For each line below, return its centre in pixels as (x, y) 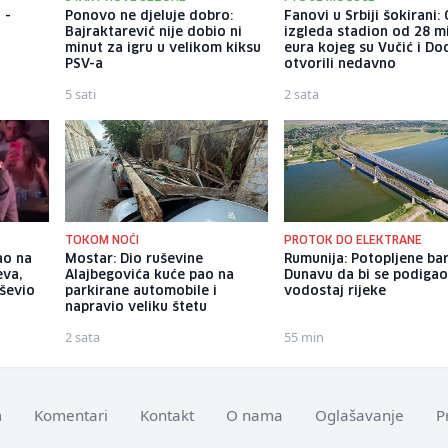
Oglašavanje (359, 415)
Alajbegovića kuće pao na (149, 276)
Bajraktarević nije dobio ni (153, 33)
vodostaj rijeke (335, 292)
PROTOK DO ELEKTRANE (353, 241)
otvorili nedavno (340, 65)
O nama (254, 415)
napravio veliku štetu (135, 308)
